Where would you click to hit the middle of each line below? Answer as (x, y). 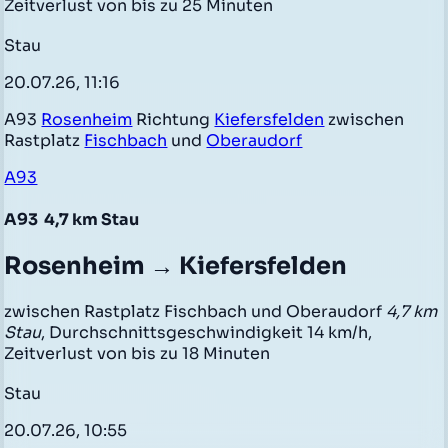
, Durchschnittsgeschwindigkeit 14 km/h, (207, 333)
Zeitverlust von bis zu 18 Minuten (137, 354)
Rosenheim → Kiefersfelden (176, 266)
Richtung (173, 119)
